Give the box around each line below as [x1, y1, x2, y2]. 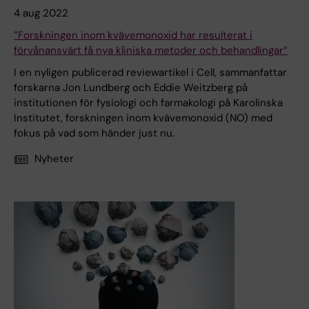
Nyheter [34, 152, 74, 166]
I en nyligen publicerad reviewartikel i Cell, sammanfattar [14, 66, 287, 80]
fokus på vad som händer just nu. [14, 126, 175, 141]
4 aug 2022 [14, 6, 68, 21]
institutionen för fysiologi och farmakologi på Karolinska [14, 96, 283, 110]
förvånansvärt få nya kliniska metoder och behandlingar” [14, 43, 288, 58]
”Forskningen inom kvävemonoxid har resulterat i [14, 28, 252, 43]
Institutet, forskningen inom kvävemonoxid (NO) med [14, 111, 272, 126]
